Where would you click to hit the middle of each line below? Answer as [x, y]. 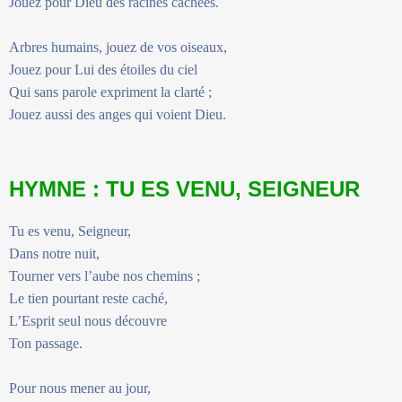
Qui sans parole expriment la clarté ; [112, 92]
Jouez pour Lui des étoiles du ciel [103, 69]
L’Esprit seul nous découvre [88, 320]
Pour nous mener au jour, [80, 388]
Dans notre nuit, [54, 253]
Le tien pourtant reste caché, [88, 298]
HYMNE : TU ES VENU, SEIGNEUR [184, 188]
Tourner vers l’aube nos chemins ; [105, 275]
